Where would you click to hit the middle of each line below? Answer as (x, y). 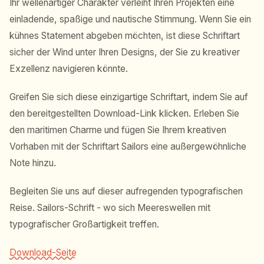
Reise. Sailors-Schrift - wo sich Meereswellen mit (110, 207)
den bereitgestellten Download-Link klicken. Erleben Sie (124, 113)
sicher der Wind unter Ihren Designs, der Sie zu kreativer (125, 52)
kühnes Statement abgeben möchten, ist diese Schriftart (125, 35)
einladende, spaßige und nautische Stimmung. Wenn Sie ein (130, 19)
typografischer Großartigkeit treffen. (84, 224)
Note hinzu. (33, 163)
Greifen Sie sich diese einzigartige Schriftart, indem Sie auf (129, 97)
